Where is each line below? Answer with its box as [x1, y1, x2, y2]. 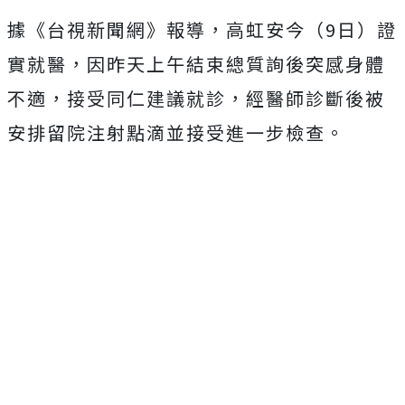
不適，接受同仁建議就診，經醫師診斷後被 [7, 85, 385, 112]
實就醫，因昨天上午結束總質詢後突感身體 [7, 51, 385, 78]
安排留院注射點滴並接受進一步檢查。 [7, 119, 345, 146]
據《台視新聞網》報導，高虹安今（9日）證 [7, 16, 397, 43]
